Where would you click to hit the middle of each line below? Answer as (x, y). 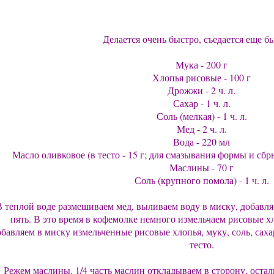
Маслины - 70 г (202, 167)
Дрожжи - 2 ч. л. (202, 90)
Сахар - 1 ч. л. (202, 103)
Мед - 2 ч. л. (202, 129)
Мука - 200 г (202, 65)
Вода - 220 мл (202, 142)
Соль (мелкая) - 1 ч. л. (202, 116)
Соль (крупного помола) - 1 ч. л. (202, 180)
